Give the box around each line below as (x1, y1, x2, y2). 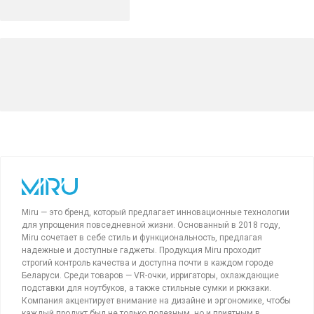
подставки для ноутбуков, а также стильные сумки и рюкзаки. (22, 282, 271, 293)
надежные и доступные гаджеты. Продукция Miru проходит (22, 245, 261, 255)
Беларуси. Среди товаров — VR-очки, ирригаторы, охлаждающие (22, 270, 279, 280)
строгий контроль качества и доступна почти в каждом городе (22, 257, 273, 268)
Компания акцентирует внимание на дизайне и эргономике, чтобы (22, 295, 291, 306)
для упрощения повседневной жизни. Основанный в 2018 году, (22, 219, 280, 230)
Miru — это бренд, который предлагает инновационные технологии (22, 207, 289, 217)
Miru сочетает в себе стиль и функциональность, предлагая (22, 232, 262, 243)
